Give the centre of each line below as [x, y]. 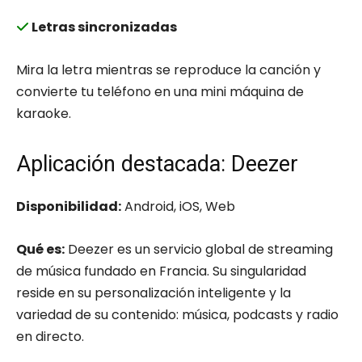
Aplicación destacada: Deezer [157, 164]
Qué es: [40, 249]
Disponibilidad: [69, 206]
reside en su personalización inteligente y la [154, 293]
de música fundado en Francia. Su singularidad [161, 271]
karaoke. [44, 114]
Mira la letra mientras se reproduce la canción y [168, 70]
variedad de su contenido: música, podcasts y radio [177, 315]
